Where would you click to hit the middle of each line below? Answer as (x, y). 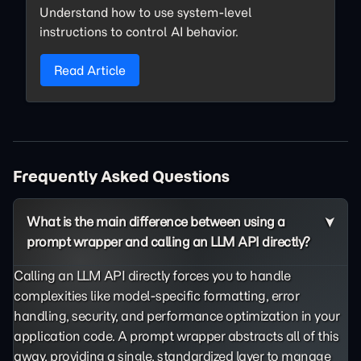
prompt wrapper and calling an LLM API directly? (168, 242)
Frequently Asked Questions (121, 176)
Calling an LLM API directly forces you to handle (152, 276)
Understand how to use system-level (146, 12)
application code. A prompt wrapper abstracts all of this (176, 336)
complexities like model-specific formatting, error (156, 296)
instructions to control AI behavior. (139, 31)
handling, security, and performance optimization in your (176, 316)
